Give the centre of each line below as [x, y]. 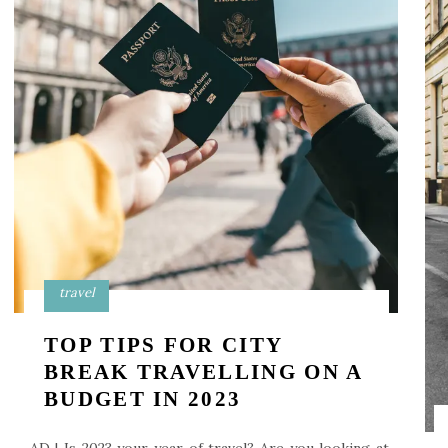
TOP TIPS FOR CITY [163, 345]
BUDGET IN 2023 [143, 399]
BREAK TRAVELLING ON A [203, 372]
